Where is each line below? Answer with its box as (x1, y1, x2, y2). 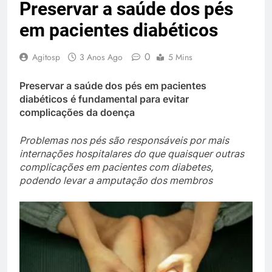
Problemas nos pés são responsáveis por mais (19, 134, 229, 146)
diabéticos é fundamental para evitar (19, 93, 189, 105)
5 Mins (168, 51, 192, 63)
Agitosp (32, 51, 60, 63)
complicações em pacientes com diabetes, (19, 161, 213, 173)
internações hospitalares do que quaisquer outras (19, 148, 244, 160)
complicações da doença (19, 106, 135, 118)
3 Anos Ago (80, 51, 123, 63)
